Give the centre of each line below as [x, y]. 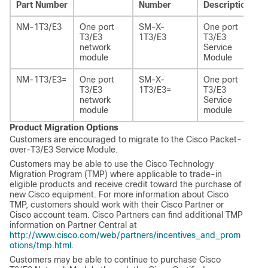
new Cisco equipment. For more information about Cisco [119, 195]
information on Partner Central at [73, 225]
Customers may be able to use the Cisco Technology [112, 164]
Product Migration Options [64, 128]
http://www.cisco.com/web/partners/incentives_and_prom [125, 235]
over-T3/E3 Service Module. [64, 150]
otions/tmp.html [40, 246]
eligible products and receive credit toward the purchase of [126, 185]
